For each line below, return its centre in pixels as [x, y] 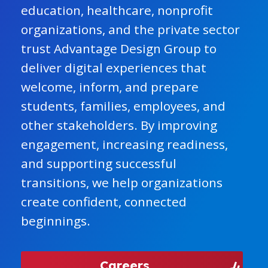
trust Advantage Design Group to [119, 48]
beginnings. [56, 221]
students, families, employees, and [123, 106]
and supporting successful [99, 163]
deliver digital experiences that [114, 68]
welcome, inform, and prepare [110, 87]
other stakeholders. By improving [119, 125]
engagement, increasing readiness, [124, 144]
